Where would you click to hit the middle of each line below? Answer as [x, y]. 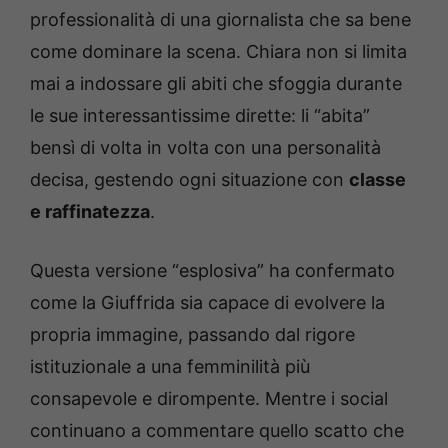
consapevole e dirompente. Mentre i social [209, 399]
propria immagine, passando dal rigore [192, 335]
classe [377, 180]
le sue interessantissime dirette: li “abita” [200, 116]
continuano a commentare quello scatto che [217, 431]
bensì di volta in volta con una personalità [205, 148]
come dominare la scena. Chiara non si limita [218, 52]
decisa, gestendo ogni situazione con [189, 180]
